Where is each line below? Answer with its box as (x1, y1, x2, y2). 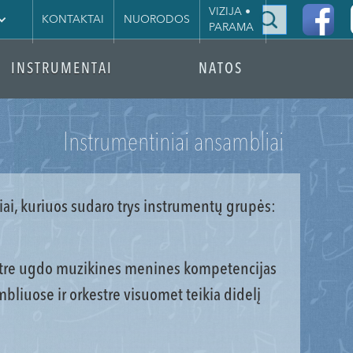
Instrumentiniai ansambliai (62, 131, 284, 157)
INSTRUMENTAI (10, 62, 113, 77)
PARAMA (209, 21, 255, 33)
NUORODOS (123, 13, 190, 25)
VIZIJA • (209, 6, 251, 17)
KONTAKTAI (42, 13, 105, 25)
